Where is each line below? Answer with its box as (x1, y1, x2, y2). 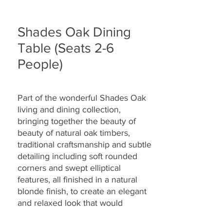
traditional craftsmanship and (18, 139, 128, 149)
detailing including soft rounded (18, 151, 137, 161)
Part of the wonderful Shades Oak (18, 92, 146, 103)
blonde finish (18, 186, 66, 196)
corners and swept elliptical (18, 163, 121, 173)
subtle (128, 139, 151, 149)
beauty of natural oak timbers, (18, 127, 130, 138)
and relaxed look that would (18, 198, 123, 208)
